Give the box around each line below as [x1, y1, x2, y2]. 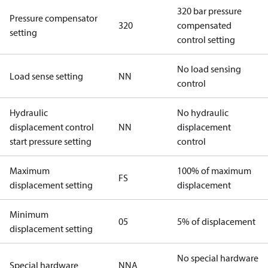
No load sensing [177, 63, 241, 75]
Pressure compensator [10, 12, 98, 24]
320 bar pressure [177, 5, 242, 17]
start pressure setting [10, 135, 92, 147]
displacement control [10, 121, 94, 133]
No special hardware [177, 252, 258, 264]
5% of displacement [177, 215, 255, 227]
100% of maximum [177, 165, 251, 176]
